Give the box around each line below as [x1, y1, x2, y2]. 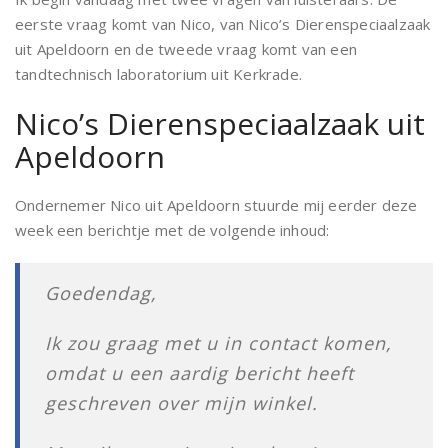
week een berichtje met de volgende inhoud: [15, 220, 330, 240]
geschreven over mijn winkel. [45, 391, 318, 415]
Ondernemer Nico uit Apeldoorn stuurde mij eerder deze [15, 195, 418, 215]
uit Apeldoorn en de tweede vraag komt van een [15, 39, 358, 59]
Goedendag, [45, 281, 157, 305]
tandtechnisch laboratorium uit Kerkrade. [15, 64, 302, 84]
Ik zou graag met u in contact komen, [45, 331, 392, 355]
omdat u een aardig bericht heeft [45, 361, 354, 385]
